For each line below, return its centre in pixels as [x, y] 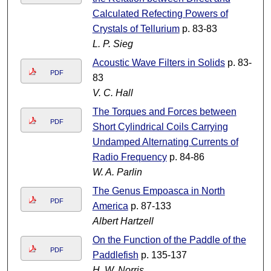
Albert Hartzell [123, 221]
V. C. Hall [113, 93]
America [110, 206]
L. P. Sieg [113, 44]
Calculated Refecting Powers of [160, 14]
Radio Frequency [129, 157]
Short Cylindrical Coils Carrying [160, 127]
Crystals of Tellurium [136, 29]
